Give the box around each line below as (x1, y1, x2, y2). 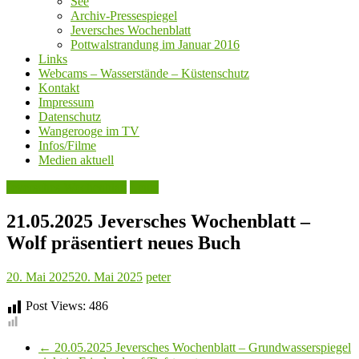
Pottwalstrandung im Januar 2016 (71, 38, 240, 52)
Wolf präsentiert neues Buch (6, 232, 240, 254)
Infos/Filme (38, 139, 96, 153)
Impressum (38, 95, 94, 110)
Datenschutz (38, 110, 101, 124)
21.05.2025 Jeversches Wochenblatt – (6, 211, 310, 232)
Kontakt (38, 81, 79, 95)
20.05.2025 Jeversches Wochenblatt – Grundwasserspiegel (51, 341, 351, 355)
